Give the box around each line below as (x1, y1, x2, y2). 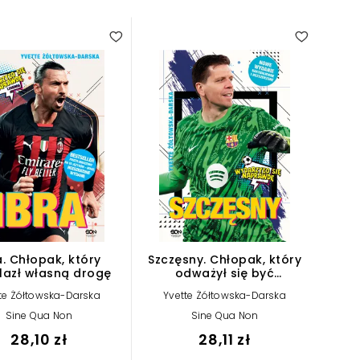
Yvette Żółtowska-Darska (163, 288, 286, 302)
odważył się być (174, 264, 275, 281)
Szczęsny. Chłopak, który (148, 251, 301, 268)
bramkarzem (185, 278, 264, 295)
